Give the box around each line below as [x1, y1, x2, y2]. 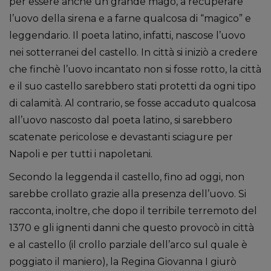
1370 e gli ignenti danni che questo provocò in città [9, 222, 254, 233]
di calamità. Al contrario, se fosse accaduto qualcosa [9, 97, 256, 109]
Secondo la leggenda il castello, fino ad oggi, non [9, 171, 244, 183]
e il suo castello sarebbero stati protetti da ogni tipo [9, 80, 256, 92]
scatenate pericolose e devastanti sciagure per [9, 131, 233, 143]
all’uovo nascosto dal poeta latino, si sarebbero [9, 114, 232, 126]
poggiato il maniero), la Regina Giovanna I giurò [9, 256, 237, 267]
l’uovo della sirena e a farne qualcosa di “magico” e [9, 13, 251, 24]
